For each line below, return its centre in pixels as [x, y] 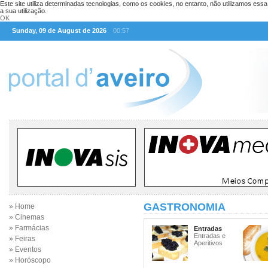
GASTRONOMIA [185, 207]
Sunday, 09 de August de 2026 [59, 31]
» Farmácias [29, 228]
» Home [22, 206]
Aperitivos [208, 243]
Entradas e [210, 236]
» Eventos [25, 249]
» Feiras [22, 239]
